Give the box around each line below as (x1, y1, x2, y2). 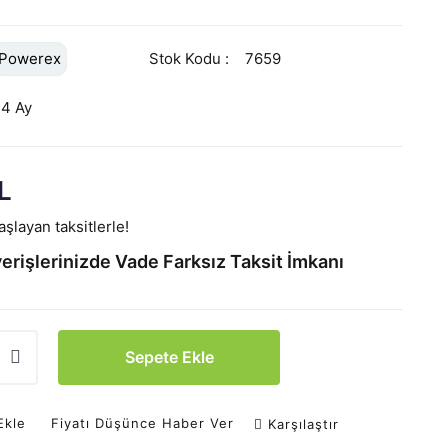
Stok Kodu (149, 48, 222, 68)
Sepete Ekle (124, 346, 214, 367)
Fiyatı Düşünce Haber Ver (50, 415, 234, 432)
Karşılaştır (267, 415, 339, 432)
